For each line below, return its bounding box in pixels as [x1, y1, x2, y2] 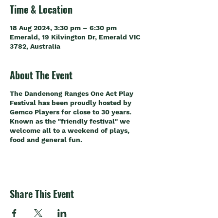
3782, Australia [10, 42, 60, 50]
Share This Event [10, 186, 74, 201]
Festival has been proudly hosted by [10, 99, 131, 107]
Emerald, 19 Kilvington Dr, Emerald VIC [10, 33, 141, 41]
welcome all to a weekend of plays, [10, 127, 129, 134]
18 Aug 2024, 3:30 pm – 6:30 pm [10, 24, 117, 32]
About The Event [10, 68, 73, 82]
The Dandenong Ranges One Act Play [10, 90, 133, 97]
